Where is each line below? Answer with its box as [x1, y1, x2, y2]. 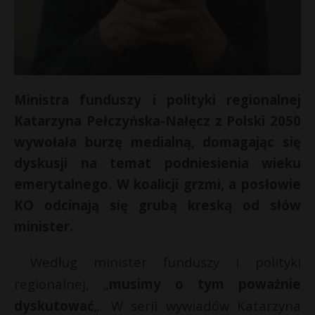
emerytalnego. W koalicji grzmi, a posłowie [14, 175, 301, 193]
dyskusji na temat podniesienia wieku [14, 154, 301, 172]
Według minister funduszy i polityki [14, 253, 301, 271]
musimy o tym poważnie [109, 275, 301, 293]
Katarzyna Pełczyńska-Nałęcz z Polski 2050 [14, 112, 301, 130]
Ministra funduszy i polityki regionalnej [14, 91, 301, 109]
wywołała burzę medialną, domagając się [14, 133, 301, 151]
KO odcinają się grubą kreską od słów [14, 196, 301, 214]
